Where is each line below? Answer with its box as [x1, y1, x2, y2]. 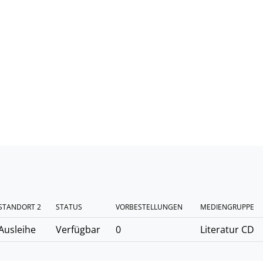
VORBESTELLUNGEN [116, 202, 183, 212]
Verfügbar [56, 223, 100, 236]
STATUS [56, 202, 82, 212]
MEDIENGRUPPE [200, 202, 254, 212]
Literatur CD [200, 223, 254, 236]
